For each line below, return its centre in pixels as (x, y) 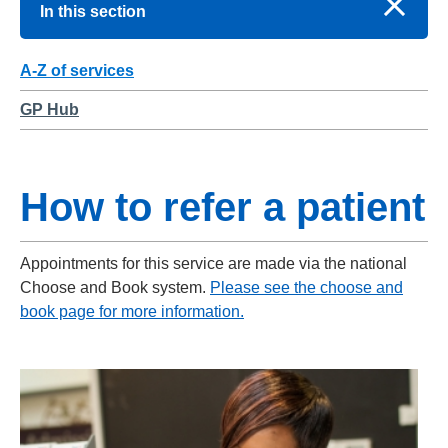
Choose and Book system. (115, 287)
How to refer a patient (222, 207)
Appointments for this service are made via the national (213, 263)
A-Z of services (77, 70)
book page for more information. (132, 311)
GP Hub (49, 109)
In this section (93, 11)
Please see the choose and (306, 287)
